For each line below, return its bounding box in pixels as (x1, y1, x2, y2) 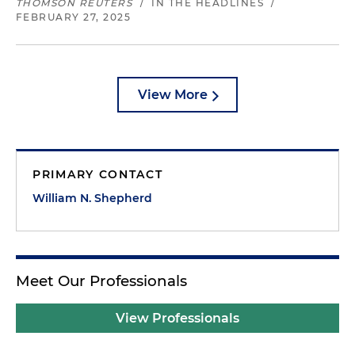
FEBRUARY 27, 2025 (16, 11, 131, 23)
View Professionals (116, 311, 239, 326)
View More (138, 87, 208, 102)
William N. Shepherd (32, 191, 152, 205)
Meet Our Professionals (16, 272, 187, 290)
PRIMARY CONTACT (32, 167, 163, 181)
